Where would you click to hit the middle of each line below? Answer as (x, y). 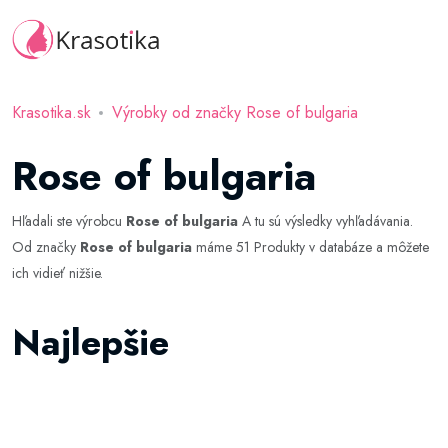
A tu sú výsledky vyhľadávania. (325, 221)
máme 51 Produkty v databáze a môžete (310, 247)
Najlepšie (90, 342)
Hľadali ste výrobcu (69, 221)
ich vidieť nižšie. (57, 273)
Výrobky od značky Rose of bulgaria (235, 112)
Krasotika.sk (51, 112)
